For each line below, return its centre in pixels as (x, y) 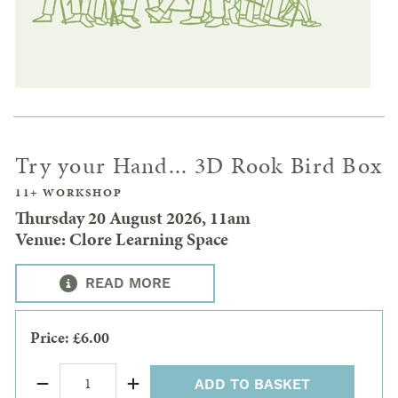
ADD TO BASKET (252, 384)
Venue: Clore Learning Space (122, 239)
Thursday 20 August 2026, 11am (133, 218)
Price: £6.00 (70, 338)
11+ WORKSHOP (69, 193)
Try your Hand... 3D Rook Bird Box (199, 166)
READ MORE (126, 284)
